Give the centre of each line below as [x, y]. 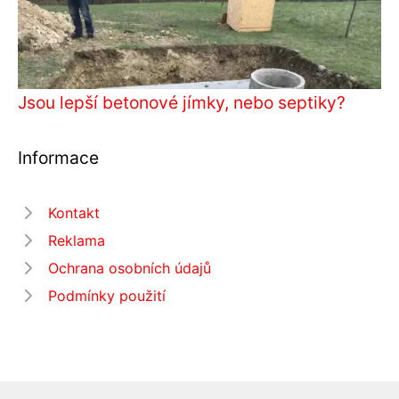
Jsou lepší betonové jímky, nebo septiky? [182, 102]
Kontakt [74, 212]
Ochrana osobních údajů [130, 268]
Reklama [77, 240]
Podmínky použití [107, 295]
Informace [58, 157]
